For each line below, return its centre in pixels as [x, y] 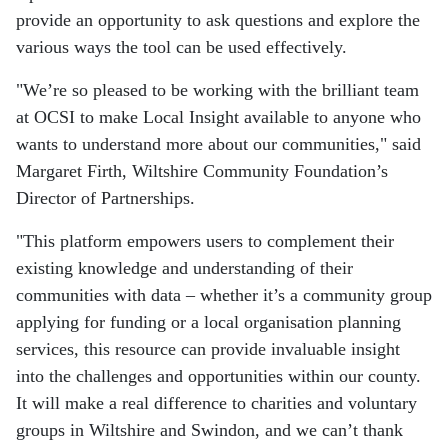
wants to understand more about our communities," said [218, 144]
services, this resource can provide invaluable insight [208, 349]
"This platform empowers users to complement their [205, 241]
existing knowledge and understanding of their [184, 268]
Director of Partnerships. [105, 198]
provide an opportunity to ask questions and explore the [218, 20]
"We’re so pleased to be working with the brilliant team [217, 90]
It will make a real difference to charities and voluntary [216, 403]
